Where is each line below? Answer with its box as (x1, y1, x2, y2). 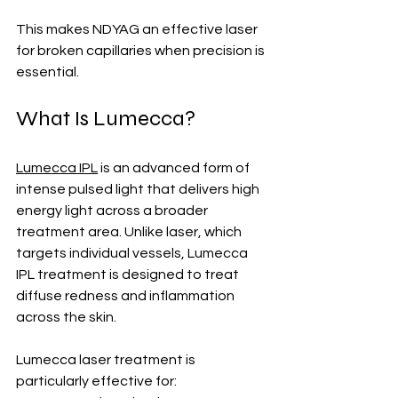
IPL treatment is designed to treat (16, 267, 242, 283)
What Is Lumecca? (16, 106, 195, 132)
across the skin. (16, 310, 116, 325)
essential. (16, 65, 79, 80)
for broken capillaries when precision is (16, 44, 267, 59)
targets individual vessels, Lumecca (16, 246, 251, 261)
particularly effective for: (16, 374, 177, 389)
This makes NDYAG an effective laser (16, 22, 260, 37)
